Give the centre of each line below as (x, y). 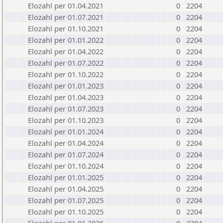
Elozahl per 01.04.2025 (66, 189)
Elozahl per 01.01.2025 (66, 177)
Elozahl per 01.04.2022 (66, 51)
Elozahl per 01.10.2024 (66, 166)
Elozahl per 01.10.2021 (66, 28)
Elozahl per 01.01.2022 (66, 40)
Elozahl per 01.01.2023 (66, 86)
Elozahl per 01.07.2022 (66, 63)
